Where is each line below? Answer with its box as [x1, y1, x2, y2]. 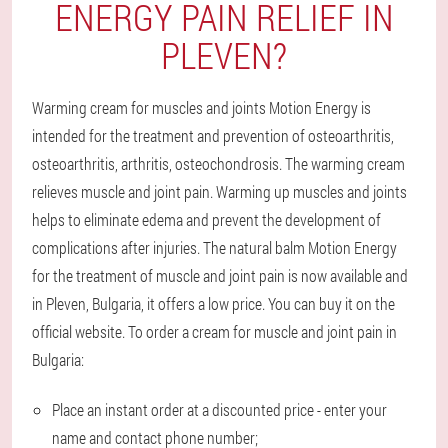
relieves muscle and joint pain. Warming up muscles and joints [32, 181, 407, 202]
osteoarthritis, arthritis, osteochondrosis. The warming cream [32, 153, 405, 174]
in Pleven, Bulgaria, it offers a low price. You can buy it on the [32, 293, 395, 314]
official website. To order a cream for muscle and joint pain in [32, 321, 397, 342]
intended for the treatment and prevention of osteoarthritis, [32, 125, 394, 146]
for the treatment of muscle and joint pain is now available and [32, 265, 408, 286]
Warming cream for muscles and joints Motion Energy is [32, 97, 371, 118]
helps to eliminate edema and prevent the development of [32, 209, 381, 230]
